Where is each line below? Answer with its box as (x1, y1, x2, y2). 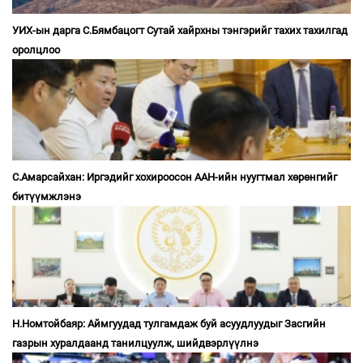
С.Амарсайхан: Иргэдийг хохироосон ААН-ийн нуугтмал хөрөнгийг (12, 170, 337, 183)
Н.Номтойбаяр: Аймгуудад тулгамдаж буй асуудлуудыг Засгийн (12, 317, 326, 330)
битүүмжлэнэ (12, 190, 81, 203)
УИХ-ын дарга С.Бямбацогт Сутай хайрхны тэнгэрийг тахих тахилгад (12, 23, 348, 36)
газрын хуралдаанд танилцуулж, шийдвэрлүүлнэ (12, 336, 258, 349)
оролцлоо (12, 43, 60, 56)
